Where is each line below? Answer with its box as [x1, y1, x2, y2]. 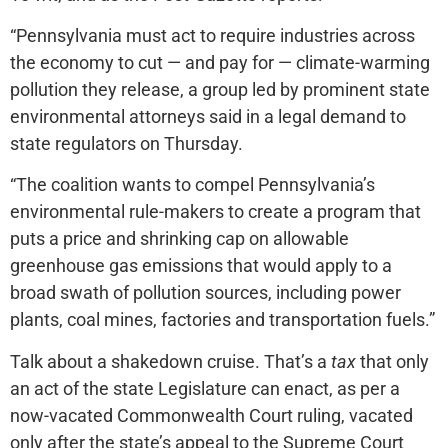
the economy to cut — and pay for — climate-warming [10, 51, 430, 73]
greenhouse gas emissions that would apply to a [10, 255, 392, 277]
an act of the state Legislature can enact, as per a [10, 377, 400, 399]
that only [356, 350, 429, 372]
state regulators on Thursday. [10, 132, 243, 154]
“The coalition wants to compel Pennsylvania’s [10, 174, 375, 196]
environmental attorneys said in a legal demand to [10, 105, 406, 127]
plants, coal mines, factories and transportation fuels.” [10, 309, 435, 331]
